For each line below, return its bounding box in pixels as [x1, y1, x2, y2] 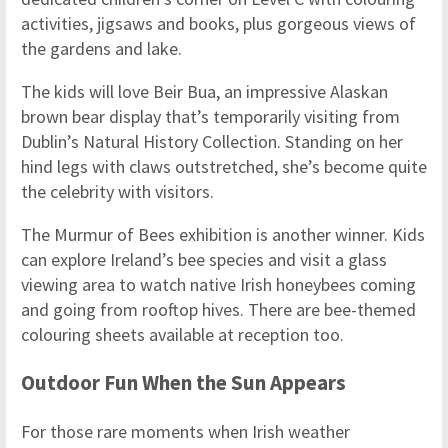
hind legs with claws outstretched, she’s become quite [21, 154, 427, 178]
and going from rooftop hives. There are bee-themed [21, 297, 416, 321]
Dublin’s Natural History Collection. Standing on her [21, 129, 403, 153]
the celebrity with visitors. [21, 179, 214, 203]
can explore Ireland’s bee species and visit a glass [21, 247, 387, 271]
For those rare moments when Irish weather [21, 419, 350, 443]
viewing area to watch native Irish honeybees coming [21, 272, 416, 296]
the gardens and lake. [21, 36, 182, 60]
